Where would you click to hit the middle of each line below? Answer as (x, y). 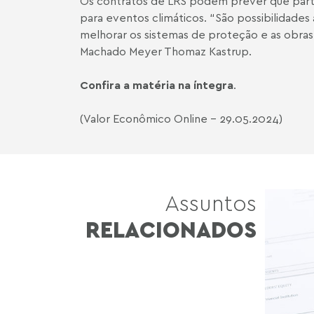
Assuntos (211, 203)
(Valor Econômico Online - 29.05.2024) (181, 118)
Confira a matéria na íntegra (157, 85)
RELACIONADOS (171, 229)
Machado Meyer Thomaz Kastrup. (166, 51)
